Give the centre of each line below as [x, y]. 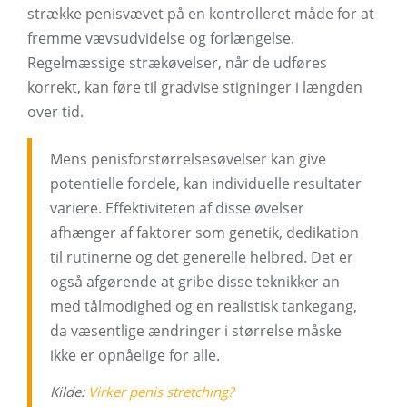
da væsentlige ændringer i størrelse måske [196, 331]
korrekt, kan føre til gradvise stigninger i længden [195, 88]
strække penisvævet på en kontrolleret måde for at [201, 14]
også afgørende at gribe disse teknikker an [195, 282]
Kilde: [69, 392]
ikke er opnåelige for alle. [135, 356]
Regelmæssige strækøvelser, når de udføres [177, 63]
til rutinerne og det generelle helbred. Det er [202, 258]
